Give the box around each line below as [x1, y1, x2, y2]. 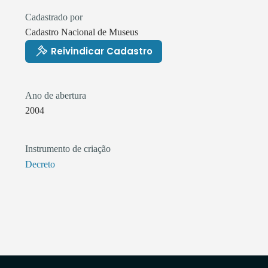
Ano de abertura [25, 90, 86, 100]
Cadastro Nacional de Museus [25, 26, 138, 37]
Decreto [25, 159, 55, 169]
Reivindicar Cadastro [51, 45, 153, 58]
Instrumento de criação [25, 144, 111, 154]
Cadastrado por [25, 11, 83, 22]
